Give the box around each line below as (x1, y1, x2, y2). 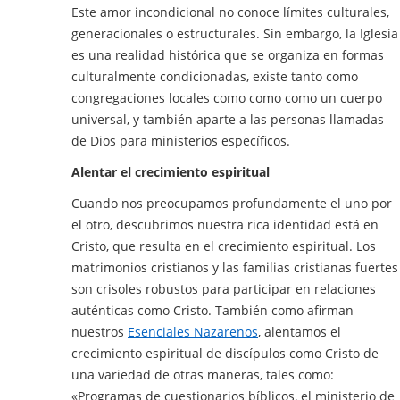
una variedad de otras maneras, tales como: (71, 365, 334, 383)
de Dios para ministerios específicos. (71, 131, 290, 149)
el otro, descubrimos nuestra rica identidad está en (71, 215, 379, 233)
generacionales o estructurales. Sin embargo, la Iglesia (71, 24, 398, 42)
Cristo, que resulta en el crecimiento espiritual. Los (71, 237, 376, 254)
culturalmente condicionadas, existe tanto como (71, 67, 358, 85)
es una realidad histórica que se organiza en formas (71, 46, 384, 63)
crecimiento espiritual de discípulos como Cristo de (71, 344, 379, 362)
